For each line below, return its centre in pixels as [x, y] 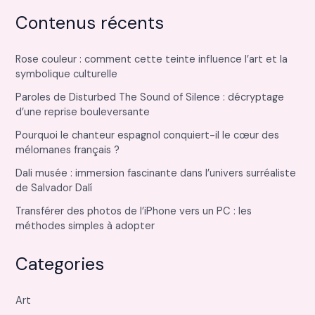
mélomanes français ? [68, 150]
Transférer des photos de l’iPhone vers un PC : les [134, 212]
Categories [60, 264]
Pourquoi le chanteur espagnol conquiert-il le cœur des [148, 136]
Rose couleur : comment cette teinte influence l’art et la [152, 60]
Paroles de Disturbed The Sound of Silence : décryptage [150, 98]
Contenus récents [90, 23]
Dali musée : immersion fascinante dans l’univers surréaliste [156, 174]
